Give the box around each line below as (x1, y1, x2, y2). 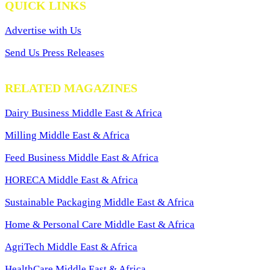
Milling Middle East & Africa (5, 129, 130, 141)
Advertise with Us (5, 24, 81, 36)
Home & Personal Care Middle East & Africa (5, 218, 195, 230)
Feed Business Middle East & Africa (5, 151, 159, 163)
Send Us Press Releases (5, 46, 104, 58)
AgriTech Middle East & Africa (5, 240, 137, 253)
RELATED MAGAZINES (5, 81, 137, 95)
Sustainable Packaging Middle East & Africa (5, 196, 194, 208)
